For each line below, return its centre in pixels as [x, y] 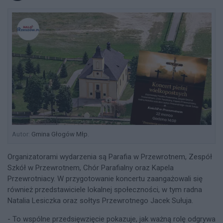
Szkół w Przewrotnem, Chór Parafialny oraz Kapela [91, 167]
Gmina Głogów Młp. [59, 134]
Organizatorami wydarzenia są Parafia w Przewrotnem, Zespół [110, 157]
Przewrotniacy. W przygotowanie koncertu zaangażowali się [105, 178]
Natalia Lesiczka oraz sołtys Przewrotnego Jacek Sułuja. [101, 200]
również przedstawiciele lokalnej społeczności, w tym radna [105, 189]
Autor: [21, 134]
